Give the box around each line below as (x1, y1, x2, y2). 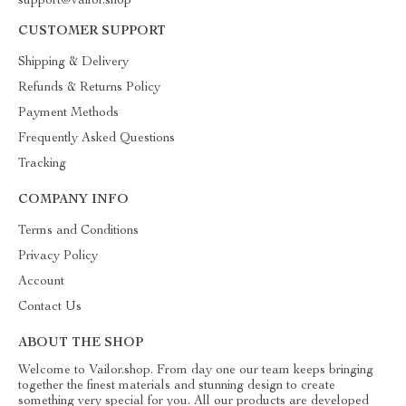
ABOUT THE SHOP (18, 337, 143, 350)
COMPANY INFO (18, 194, 129, 207)
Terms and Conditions (18, 225, 139, 237)
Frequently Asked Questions (18, 132, 175, 145)
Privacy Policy (18, 250, 98, 263)
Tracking (18, 158, 66, 170)
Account (18, 275, 64, 288)
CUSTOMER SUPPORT (18, 25, 166, 38)
